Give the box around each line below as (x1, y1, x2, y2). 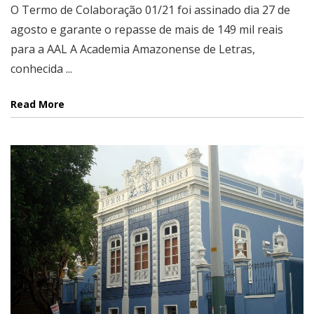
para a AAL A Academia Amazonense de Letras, (11, 41, 255, 57)
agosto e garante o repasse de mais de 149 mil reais (11, 21, 283, 37)
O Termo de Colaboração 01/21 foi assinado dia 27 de (11, 1, 290, 18)
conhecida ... (11, 60, 72, 76)
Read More (11, 97, 64, 111)
